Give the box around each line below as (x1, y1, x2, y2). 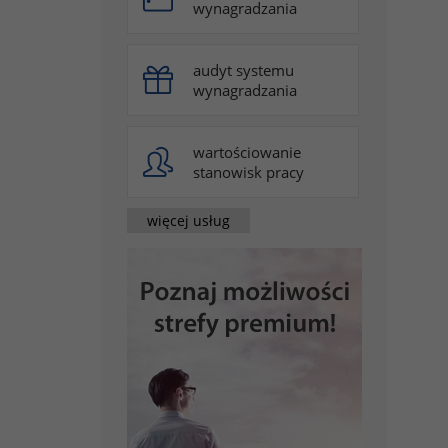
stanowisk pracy (193, 162, 304, 182)
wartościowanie (193, 142, 301, 162)
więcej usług (147, 210, 230, 230)
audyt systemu (193, 60, 294, 80)
